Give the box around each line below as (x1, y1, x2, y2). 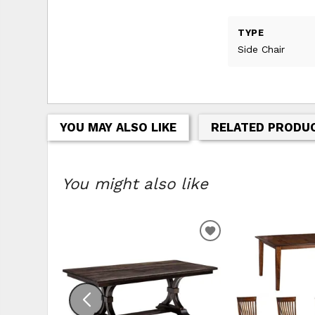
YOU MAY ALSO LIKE (59, 120, 176, 135)
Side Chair (238, 43, 285, 55)
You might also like (62, 174, 209, 193)
